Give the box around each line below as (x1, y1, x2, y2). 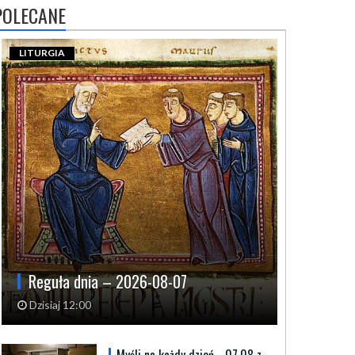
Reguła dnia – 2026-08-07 (29, 269, 187, 294)
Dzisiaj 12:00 (27, 298, 91, 312)
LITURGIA (19, 47, 65, 59)
